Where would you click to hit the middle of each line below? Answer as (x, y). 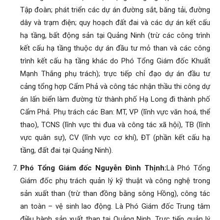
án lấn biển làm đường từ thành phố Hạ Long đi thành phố (115, 99)
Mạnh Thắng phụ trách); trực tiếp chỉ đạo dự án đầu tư (115, 74)
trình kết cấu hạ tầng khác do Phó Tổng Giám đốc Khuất (115, 61)
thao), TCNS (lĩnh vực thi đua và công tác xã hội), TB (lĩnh (115, 125)
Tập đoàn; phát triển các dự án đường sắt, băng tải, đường (115, 10)
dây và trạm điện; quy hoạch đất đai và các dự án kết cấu (115, 23)
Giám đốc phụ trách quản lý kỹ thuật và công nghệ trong (115, 181)
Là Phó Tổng (188, 168)
